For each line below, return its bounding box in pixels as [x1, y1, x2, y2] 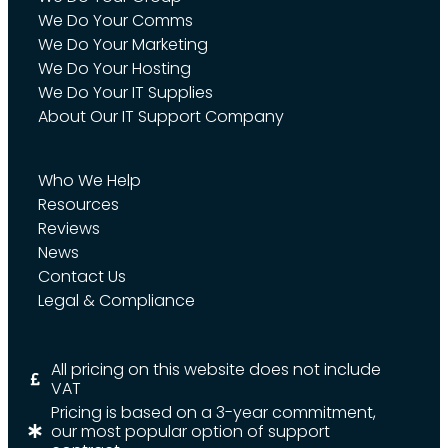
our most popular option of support [50, 419, 330, 443]
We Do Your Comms [38, 8, 193, 32]
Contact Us [38, 264, 126, 288]
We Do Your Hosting [38, 56, 191, 80]
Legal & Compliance [38, 288, 195, 312]
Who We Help [38, 168, 141, 192]
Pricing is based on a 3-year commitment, [50, 400, 376, 424]
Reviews [38, 216, 100, 240]
